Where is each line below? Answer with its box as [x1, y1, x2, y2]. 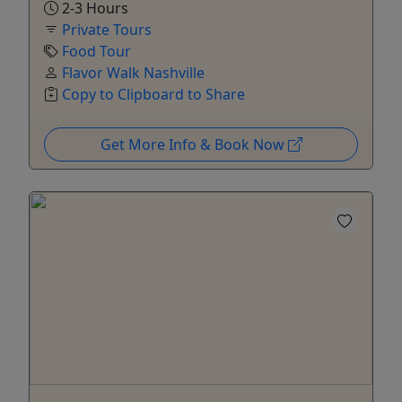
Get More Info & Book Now [100, 134, 288, 154]
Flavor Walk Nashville [62, 62, 205, 83]
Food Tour [62, 40, 131, 61]
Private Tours [62, 19, 152, 39]
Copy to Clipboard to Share [62, 83, 245, 104]
